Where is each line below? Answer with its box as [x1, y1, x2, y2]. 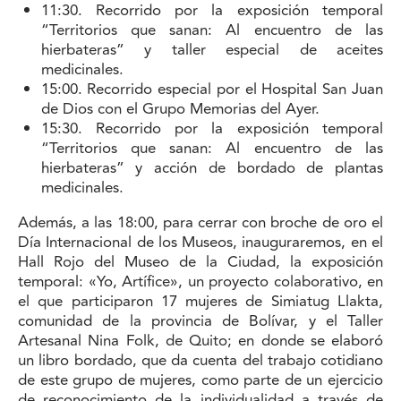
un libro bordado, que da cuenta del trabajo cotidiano [18, 349, 383, 373]
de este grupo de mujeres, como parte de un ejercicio [18, 369, 383, 393]
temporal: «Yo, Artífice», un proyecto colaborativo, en [18, 270, 383, 294]
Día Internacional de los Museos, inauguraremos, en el [18, 231, 383, 255]
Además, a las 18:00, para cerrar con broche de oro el [18, 211, 383, 235]
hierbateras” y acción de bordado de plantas [40, 157, 383, 181]
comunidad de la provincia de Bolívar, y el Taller [18, 310, 383, 334]
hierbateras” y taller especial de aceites [40, 38, 383, 63]
